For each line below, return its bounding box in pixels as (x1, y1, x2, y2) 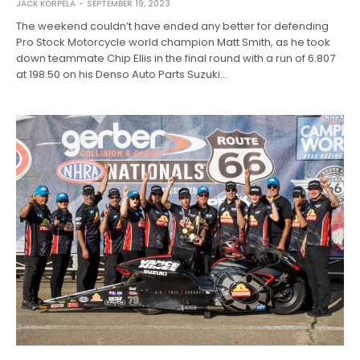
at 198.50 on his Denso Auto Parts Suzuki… (16, 66, 228, 82)
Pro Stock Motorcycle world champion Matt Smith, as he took (16, 34, 331, 50)
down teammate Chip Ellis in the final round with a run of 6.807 (16, 50, 336, 66)
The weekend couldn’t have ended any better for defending (16, 18, 329, 34)
